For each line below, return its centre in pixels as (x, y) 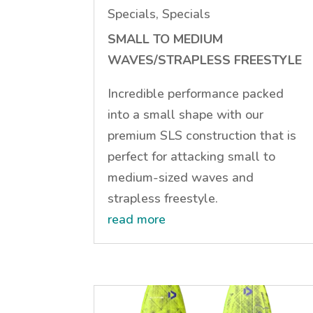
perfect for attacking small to (192, 156)
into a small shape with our (186, 114)
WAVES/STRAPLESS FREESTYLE (205, 60)
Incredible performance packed (196, 93)
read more (137, 219)
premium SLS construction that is (202, 135)
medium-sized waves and (181, 177)
